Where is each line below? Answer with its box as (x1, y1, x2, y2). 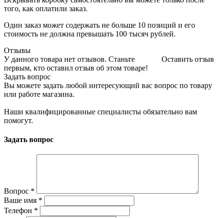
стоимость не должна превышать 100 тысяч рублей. (4, 29, 176, 38)
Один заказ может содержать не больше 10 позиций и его (4, 20, 195, 29)
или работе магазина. (4, 90, 74, 98)
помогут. (4, 116, 33, 125)
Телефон (4, 206, 34, 215)
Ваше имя (4, 196, 38, 205)
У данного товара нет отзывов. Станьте (4, 54, 135, 63)
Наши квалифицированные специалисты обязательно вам (4, 107, 197, 116)
